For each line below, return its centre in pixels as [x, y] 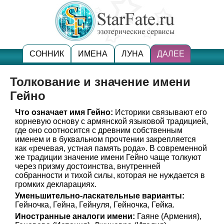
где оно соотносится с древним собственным [99, 130]
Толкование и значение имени [100, 82]
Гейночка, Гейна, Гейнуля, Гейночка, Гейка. [95, 205]
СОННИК [47, 54]
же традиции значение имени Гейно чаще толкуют [108, 157]
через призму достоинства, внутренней [88, 166]
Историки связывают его [160, 112]
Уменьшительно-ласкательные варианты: [100, 196]
